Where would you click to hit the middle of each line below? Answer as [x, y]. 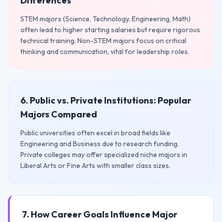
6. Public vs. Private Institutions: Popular [106, 100]
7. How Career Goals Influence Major [100, 214]
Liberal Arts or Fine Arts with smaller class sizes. [95, 166]
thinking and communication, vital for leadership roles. [105, 52]
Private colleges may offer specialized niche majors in [104, 155]
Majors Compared [59, 114]
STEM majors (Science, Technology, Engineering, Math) [106, 19]
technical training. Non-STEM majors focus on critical [103, 41]
